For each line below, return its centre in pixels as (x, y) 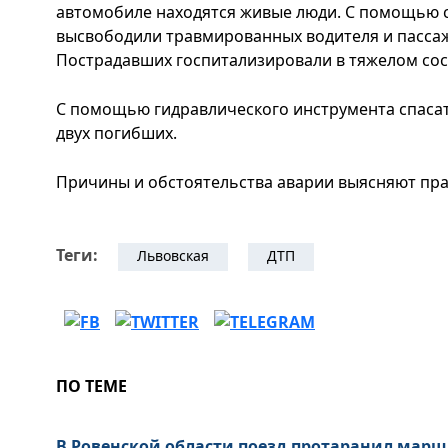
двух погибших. (116, 133)
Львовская (173, 255)
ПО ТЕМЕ (91, 386)
